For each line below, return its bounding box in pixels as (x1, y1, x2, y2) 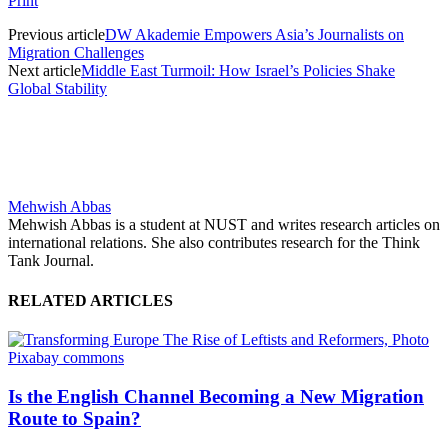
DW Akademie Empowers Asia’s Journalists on (105, 26, 404, 44)
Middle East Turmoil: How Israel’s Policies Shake (81, 62, 395, 80)
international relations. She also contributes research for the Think (8, 234, 420, 252)
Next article (8, 62, 81, 80)
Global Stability (8, 80, 107, 98)
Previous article (8, 26, 105, 44)
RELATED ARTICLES (8, 291, 173, 309)
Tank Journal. (8, 252, 94, 270)
